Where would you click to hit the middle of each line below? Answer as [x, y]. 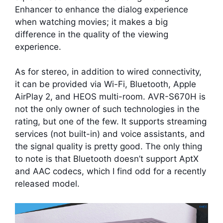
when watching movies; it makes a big [91, 22]
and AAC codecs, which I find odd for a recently [111, 171]
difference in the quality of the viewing [92, 34]
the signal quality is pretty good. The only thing [109, 147]
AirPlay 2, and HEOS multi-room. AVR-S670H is [110, 97]
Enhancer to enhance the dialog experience [102, 9]
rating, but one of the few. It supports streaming [111, 122]
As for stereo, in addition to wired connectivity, [108, 72]
